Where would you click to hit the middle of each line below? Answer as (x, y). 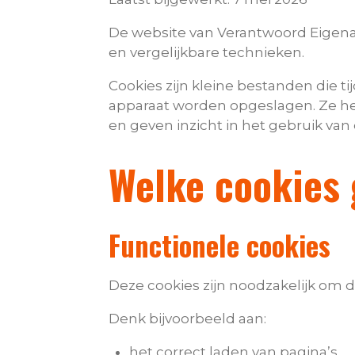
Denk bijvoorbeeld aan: (187, 319)
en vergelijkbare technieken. (206, 53)
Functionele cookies (219, 245)
